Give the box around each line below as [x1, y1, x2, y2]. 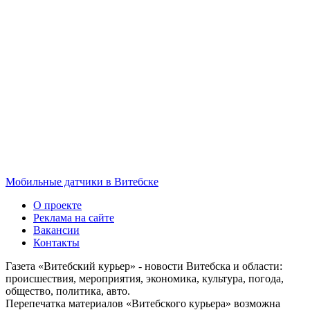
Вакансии [33, 224, 80, 236]
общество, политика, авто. [6, 284, 130, 297]
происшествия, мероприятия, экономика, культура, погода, [6, 272, 284, 284]
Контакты [33, 236, 80, 248]
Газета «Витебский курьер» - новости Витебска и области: [6, 259, 282, 272]
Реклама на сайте [33, 211, 114, 224]
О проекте [33, 199, 82, 211]
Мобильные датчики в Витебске [6, 175, 158, 188]
